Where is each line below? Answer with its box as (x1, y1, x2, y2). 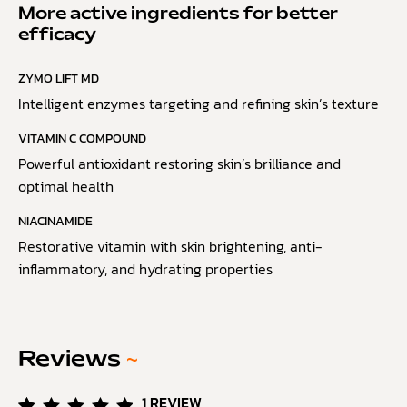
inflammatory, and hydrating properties (18, 258, 273, 281)
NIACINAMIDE (18, 212, 93, 232)
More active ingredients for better (18, 6, 338, 24)
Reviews (18, 350, 126, 372)
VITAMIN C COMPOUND (18, 129, 146, 149)
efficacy (18, 27, 96, 45)
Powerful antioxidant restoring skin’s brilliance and (18, 153, 341, 175)
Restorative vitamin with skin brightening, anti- (18, 235, 323, 258)
